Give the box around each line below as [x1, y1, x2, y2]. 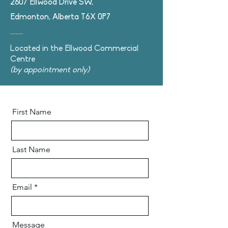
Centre [10, 55, 35, 64]
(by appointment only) [10, 66, 90, 74]
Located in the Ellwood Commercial [10, 45, 138, 53]
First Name [12, 107, 51, 117]
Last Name [12, 145, 50, 154]
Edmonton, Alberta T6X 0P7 [10, 13, 110, 21]
